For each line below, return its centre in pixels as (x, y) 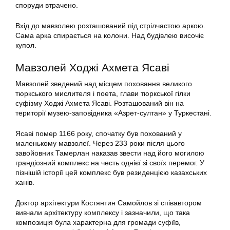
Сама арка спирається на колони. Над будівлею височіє (110, 36)
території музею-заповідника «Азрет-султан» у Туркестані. (113, 113)
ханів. (25, 183)
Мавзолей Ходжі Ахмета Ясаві (92, 68)
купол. (26, 45)
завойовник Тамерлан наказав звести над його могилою (110, 153)
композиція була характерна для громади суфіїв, (98, 223)
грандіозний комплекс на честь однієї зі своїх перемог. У (110, 163)
